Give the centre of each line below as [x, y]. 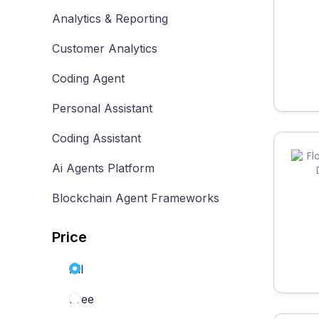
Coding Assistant [96, 138]
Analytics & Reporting [110, 19]
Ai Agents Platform [103, 168]
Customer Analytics [105, 48]
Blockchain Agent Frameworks [136, 198]
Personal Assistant [102, 108]
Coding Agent [88, 78]
